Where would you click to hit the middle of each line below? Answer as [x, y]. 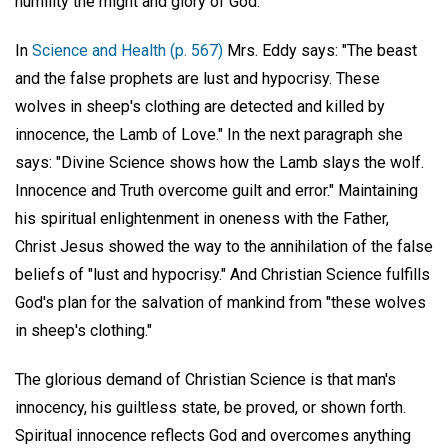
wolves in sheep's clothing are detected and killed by [200, 106]
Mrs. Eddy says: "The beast [320, 50]
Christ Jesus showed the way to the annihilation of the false [224, 246]
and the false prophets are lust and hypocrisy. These [197, 78]
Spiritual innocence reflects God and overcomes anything [213, 435]
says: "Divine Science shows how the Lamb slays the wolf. [219, 162]
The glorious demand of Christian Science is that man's [205, 379]
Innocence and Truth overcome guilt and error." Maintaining [216, 190]
